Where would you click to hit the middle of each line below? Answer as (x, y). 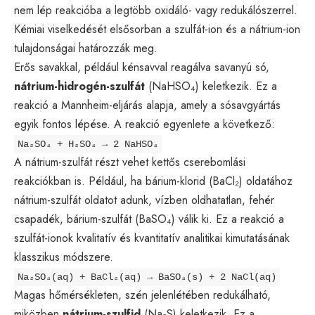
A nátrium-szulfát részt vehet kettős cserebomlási (130, 162)
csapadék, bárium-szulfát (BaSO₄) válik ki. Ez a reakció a (149, 219)
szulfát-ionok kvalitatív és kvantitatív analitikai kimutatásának (152, 238)
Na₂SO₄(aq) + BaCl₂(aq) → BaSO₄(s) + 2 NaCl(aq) (147, 277)
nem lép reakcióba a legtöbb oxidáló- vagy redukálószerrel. (156, 10)
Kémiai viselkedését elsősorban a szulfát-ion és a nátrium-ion (157, 29)
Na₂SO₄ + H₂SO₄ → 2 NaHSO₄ (88, 144)
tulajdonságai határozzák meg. (86, 48)
